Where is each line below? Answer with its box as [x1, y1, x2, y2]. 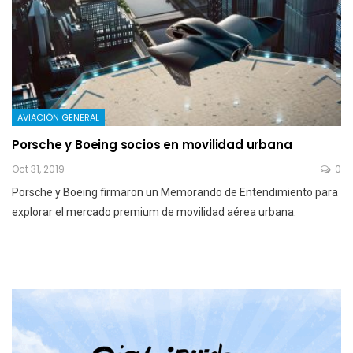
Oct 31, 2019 [12, 162, 65, 176]
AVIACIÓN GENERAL [17, 110, 99, 124]
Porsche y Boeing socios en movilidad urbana [12, 136, 292, 153]
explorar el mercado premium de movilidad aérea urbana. [12, 205, 296, 218]
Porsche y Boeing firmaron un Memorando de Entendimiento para [12, 185, 338, 199]
